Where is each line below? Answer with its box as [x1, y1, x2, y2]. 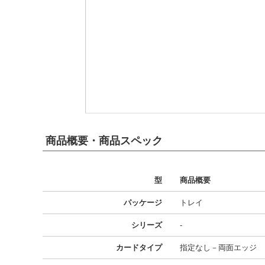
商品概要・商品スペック [46, 135, 163, 147]
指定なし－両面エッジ [180, 243, 257, 252]
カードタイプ [116, 243, 162, 252]
